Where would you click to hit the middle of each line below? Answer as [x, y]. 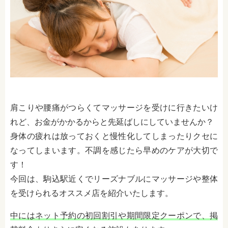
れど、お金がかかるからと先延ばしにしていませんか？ [112, 122]
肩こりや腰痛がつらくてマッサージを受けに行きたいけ [114, 108]
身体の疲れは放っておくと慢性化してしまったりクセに [114, 136]
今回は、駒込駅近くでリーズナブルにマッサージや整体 [114, 179]
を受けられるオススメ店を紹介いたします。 [92, 193]
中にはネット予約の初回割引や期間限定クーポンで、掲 [114, 216]
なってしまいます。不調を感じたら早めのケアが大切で [114, 151]
